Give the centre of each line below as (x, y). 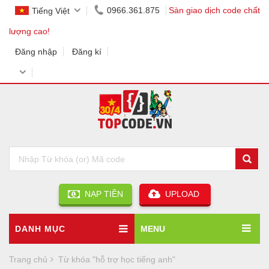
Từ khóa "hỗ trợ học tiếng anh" (117, 260)
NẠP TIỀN (101, 194)
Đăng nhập (36, 52)
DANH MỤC (40, 229)
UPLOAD (181, 194)
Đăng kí (87, 52)
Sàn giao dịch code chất (214, 10)
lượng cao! (29, 31)
